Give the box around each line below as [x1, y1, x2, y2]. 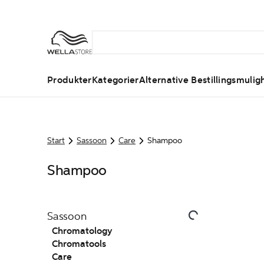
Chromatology [52, 225, 113, 237]
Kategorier [91, 74, 139, 86]
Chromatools [52, 238, 106, 250]
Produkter [47, 74, 92, 86]
